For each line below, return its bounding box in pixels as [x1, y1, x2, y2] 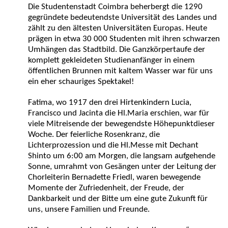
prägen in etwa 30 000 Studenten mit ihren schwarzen [28, 35, 220, 43]
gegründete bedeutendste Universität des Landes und [28, 13, 217, 22]
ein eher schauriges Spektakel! [28, 77, 134, 86]
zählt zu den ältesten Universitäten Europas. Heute [28, 24, 207, 33]
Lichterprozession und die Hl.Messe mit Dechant [28, 141, 198, 150]
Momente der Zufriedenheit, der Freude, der [28, 184, 184, 192]
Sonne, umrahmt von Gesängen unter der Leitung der [28, 162, 216, 171]
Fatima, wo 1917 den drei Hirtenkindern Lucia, [28, 98, 191, 107]
